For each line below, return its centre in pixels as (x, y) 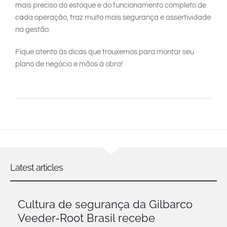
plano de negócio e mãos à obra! (69, 64)
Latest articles (36, 168)
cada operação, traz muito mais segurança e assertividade (113, 18)
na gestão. (33, 30)
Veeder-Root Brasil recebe (86, 218)
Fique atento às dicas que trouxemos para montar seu (105, 52)
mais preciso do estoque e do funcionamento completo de (111, 6)
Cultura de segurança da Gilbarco (105, 204)
